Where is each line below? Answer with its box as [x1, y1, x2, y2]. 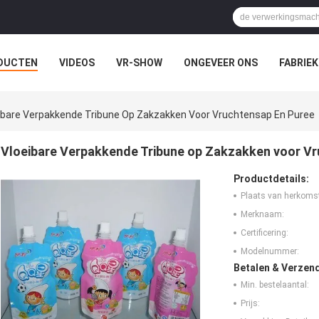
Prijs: [241, 298, 260, 309]
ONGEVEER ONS [184, 57, 258, 68]
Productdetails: [234, 173, 309, 185]
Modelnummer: [241, 246, 299, 257]
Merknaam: [241, 209, 284, 220]
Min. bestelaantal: [241, 280, 309, 291]
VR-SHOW [116, 57, 162, 68]
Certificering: [241, 228, 288, 239]
